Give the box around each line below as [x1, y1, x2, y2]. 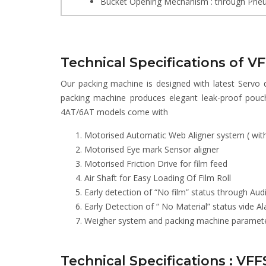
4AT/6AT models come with [61, 106, 168, 118]
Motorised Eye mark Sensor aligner [84, 144, 219, 155]
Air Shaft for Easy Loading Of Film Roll [84, 172, 231, 183]
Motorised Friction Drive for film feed [84, 158, 227, 169]
